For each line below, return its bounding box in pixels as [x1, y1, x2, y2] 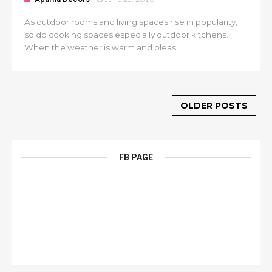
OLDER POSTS [180, 100, 248, 111]
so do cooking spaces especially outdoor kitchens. [24, 30, 228, 39]
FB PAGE [119, 152, 153, 162]
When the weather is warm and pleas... [24, 42, 182, 52]
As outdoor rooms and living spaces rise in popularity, [24, 17, 237, 27]
